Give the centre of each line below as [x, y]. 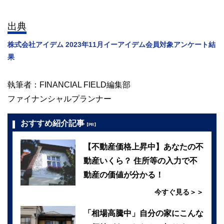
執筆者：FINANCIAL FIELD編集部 [69, 85]
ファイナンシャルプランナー [59, 99]
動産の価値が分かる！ [123, 175]
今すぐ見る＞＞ [179, 192]
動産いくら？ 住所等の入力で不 [140, 161]
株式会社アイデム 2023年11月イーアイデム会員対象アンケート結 [111, 44]
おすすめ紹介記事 [52, 123]
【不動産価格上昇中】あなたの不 [143, 147]
